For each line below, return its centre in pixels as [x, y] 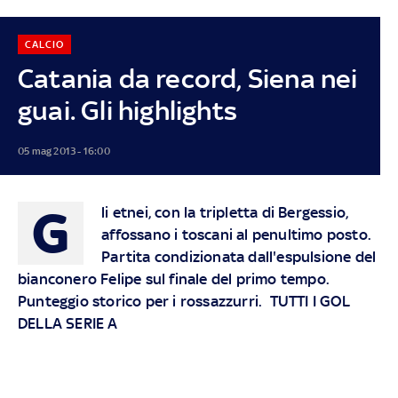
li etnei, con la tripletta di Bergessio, [225, 212]
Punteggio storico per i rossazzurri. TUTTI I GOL [183, 301]
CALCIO [44, 44]
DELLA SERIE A [68, 323]
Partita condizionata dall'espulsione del [239, 256]
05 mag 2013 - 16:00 [64, 151]
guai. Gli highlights [127, 110]
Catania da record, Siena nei [187, 78]
